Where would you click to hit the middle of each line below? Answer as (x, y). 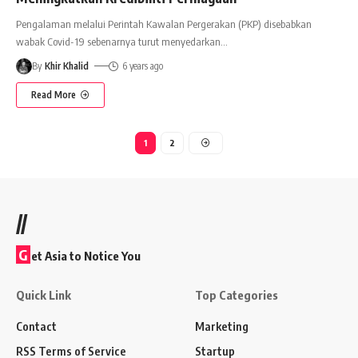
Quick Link (44, 294)
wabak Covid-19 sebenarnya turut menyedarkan (118, 41)
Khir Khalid (67, 66)
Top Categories (237, 294)
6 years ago (142, 66)
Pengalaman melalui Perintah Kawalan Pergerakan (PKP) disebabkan (164, 24)
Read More (54, 94)
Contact (36, 326)
